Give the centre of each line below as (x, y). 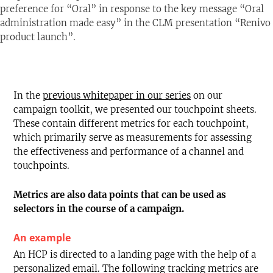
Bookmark (51, 24)
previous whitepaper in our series (117, 96)
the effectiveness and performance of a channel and (129, 152)
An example (42, 238)
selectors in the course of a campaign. (99, 209)
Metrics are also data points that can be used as (120, 195)
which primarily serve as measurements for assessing (133, 138)
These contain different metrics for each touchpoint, (131, 124)
